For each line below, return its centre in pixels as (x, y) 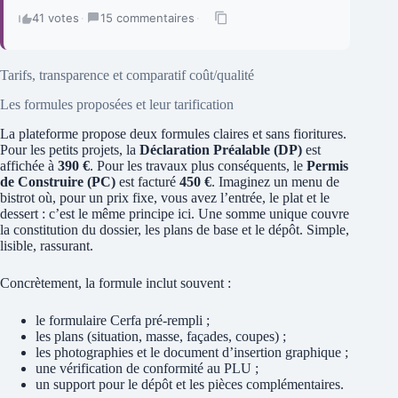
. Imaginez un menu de (275, 181)
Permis (327, 165)
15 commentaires (147, 18)
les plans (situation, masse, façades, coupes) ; (161, 336)
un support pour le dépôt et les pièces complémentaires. (190, 384)
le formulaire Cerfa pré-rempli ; (123, 320)
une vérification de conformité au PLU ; (147, 368)
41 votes (56, 18)
